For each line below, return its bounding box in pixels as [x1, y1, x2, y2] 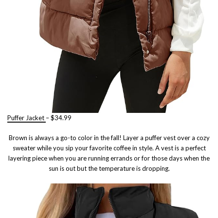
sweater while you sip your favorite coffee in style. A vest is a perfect [12, 144, 206, 152]
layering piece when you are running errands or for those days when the [8, 154, 210, 162]
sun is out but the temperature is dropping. [48, 164, 170, 172]
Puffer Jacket [7, 113, 46, 122]
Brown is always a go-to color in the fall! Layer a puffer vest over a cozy [8, 133, 210, 142]
